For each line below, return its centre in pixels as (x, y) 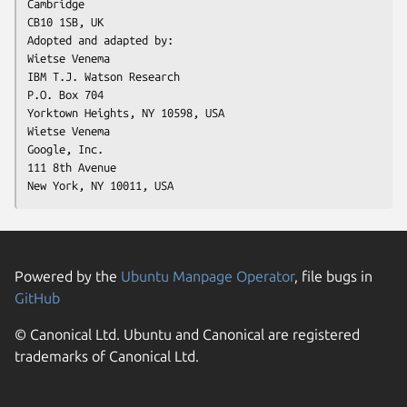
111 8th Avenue (72, 168)
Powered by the (68, 277)
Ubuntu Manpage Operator (208, 277)
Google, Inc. (65, 149)
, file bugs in (333, 277)
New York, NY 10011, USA (100, 186)
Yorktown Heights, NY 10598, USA (126, 113)
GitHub (37, 298)
